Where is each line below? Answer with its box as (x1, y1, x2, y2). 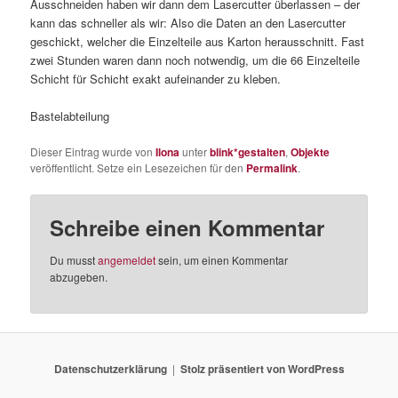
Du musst (50, 252, 99, 268)
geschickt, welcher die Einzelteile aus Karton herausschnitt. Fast (30, 32, 365, 50)
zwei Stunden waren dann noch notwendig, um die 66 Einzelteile (30, 51, 361, 68)
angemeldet (98, 252, 156, 268)
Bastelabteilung (30, 107, 110, 124)
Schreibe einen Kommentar (50, 212, 325, 243)
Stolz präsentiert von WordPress (179, 360, 345, 377)
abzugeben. (50, 269, 108, 285)
